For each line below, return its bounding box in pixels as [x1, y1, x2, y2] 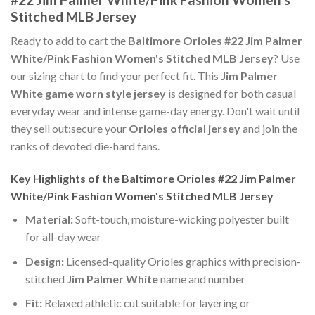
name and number [157, 271, 245, 285]
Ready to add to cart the [11, 34, 128, 48]
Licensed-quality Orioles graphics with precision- [63, 254, 301, 268]
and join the [240, 122, 297, 136]
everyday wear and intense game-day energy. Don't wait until [11, 104, 300, 118]
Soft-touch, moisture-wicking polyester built [72, 212, 289, 226]
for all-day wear [25, 230, 101, 244]
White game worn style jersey [11, 86, 166, 101]
